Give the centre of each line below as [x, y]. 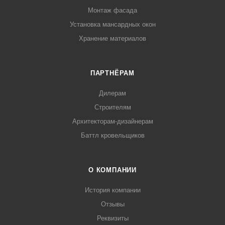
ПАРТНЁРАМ [113, 73]
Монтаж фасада [113, 10]
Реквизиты [113, 218]
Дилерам [113, 93]
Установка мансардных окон [113, 24]
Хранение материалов [113, 38]
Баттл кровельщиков [113, 135]
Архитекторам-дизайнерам [113, 121]
